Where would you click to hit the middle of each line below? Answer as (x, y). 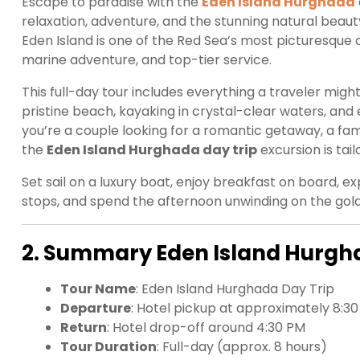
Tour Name (98, 288)
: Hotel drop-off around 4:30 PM (206, 327)
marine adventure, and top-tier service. (147, 59)
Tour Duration (108, 346)
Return (84, 327)
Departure (96, 308)
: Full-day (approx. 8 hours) (242, 346)
